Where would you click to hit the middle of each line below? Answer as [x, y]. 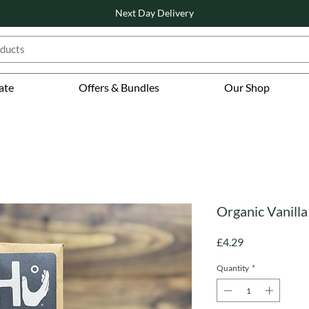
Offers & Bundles [119, 88]
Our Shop [247, 88]
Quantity [233, 268]
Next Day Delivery [154, 13]
